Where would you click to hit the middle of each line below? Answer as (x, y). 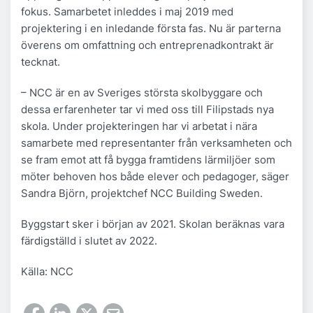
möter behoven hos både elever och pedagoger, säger (155, 176)
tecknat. (41, 61)
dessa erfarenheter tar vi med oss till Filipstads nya (147, 109)
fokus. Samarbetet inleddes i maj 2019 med (127, 11)
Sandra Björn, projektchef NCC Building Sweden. (143, 193)
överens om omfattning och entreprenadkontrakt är (147, 45)
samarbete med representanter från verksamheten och (156, 143)
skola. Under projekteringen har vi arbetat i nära (139, 126)
